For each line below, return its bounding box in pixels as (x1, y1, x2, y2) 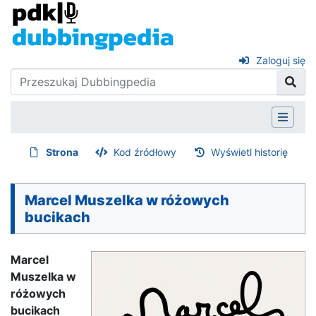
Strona (46, 145, 79, 158)
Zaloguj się (256, 54, 305, 66)
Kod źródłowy (113, 145, 176, 158)
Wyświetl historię (211, 145, 288, 158)
